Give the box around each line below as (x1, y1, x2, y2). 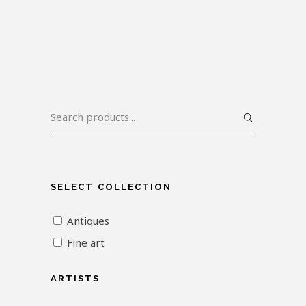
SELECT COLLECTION (51, 182, 172, 192)
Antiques (67, 214, 109, 227)
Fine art (67, 236, 105, 249)
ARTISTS (51, 273, 100, 283)
